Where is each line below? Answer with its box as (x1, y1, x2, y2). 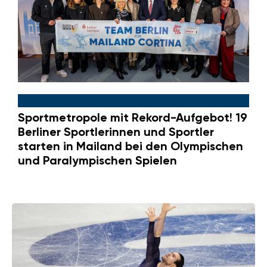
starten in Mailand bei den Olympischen (18, 138, 243, 153)
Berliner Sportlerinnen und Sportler (18, 124, 214, 139)
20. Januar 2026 (63, 95, 125, 106)
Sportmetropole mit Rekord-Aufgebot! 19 (18, 110, 247, 125)
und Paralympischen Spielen (18, 153, 177, 167)
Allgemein (18, 95, 56, 106)
